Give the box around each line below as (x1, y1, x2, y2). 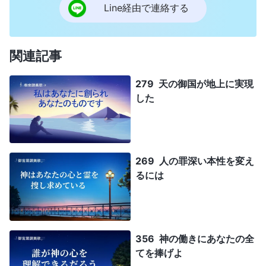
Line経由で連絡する (104, 2, 189, 14)
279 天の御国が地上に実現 (135, 77, 254, 90)
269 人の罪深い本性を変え (135, 155, 254, 167)
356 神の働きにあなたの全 (135, 233, 254, 245)
